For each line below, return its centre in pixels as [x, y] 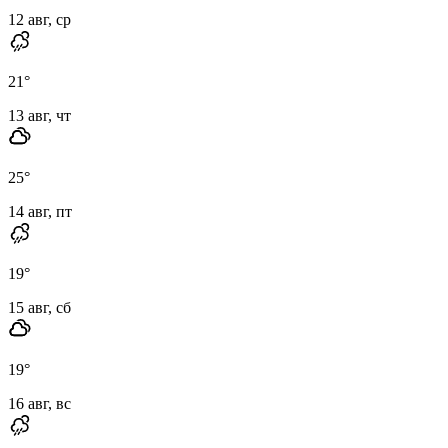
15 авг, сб [39, 307]
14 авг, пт [40, 211]
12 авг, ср [39, 19]
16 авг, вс [39, 403]
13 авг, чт [39, 115]
